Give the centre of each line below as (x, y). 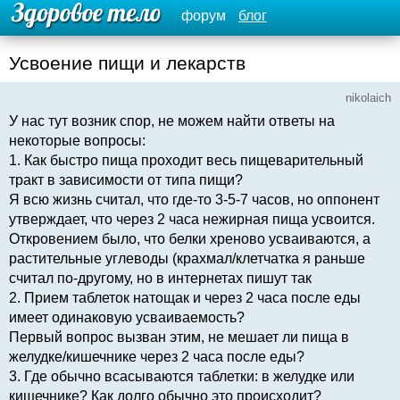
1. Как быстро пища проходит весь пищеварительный (186, 160)
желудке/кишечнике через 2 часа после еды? (157, 356)
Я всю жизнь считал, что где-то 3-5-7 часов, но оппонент (194, 199)
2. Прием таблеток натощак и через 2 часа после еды (185, 297)
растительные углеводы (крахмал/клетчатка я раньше (187, 258)
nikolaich (368, 98)
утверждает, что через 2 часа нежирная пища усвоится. (192, 219)
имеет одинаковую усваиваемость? (127, 317)
